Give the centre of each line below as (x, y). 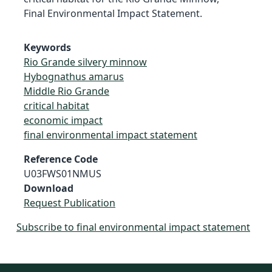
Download (49, 188)
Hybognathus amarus (74, 76)
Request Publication (70, 202)
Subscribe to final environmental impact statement (133, 227)
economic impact (63, 120)
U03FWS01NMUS (63, 173)
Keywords (47, 47)
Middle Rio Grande (66, 91)
